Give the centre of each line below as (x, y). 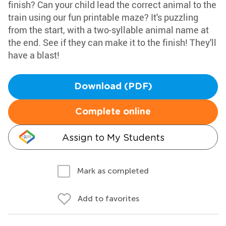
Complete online (113, 112)
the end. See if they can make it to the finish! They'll (112, 42)
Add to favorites (108, 199)
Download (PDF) (113, 87)
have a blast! (34, 55)
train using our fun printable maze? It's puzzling (103, 17)
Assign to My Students (113, 137)
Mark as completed (113, 171)
